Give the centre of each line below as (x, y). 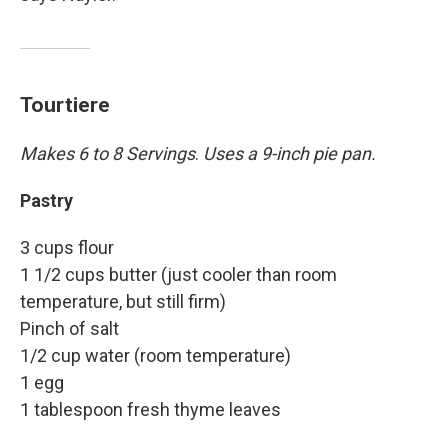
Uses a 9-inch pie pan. (289, 154)
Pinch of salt (69, 329)
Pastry (46, 201)
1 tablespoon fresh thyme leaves (150, 410)
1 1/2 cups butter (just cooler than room (178, 275)
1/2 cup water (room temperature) (155, 356)
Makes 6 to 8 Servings (107, 154)
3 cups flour (67, 248)
